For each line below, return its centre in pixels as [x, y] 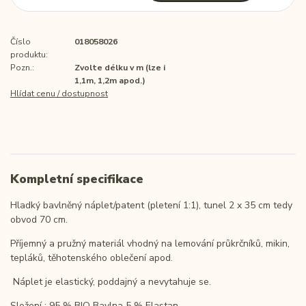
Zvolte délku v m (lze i [120, 67]
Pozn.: [22, 67]
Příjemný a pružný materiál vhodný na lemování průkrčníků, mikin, [150, 244]
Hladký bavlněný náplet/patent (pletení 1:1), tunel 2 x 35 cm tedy [151, 206]
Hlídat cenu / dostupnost [59, 93]
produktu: [29, 54]
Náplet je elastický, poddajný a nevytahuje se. [111, 282]
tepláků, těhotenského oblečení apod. [92, 258]
